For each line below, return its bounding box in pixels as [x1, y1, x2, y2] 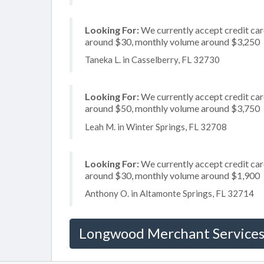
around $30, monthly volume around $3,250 [85, 35, 260, 47]
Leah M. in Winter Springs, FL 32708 [85, 121, 227, 132]
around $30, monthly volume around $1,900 [85, 169, 260, 181]
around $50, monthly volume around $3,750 [85, 103, 260, 114]
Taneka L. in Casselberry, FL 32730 [85, 54, 220, 65]
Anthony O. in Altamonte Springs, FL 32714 [85, 188, 254, 199]
